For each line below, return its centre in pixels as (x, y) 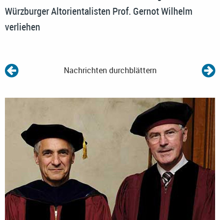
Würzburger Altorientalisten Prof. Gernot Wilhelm (99, 11)
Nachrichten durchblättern (110, 70)
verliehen (23, 27)
